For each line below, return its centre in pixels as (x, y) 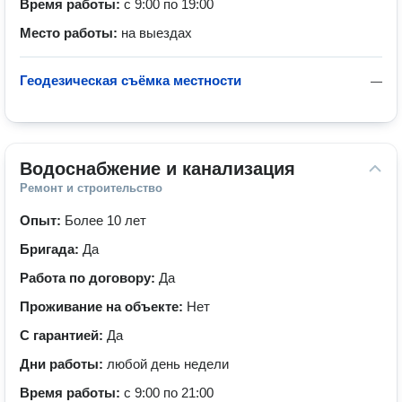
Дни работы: (63, 364)
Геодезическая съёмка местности (131, 80)
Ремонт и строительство (91, 188)
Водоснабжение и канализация (157, 169)
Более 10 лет (105, 220)
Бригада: (51, 249)
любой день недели (168, 364)
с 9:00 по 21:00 (169, 393)
